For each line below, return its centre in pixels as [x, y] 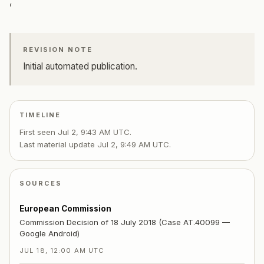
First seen [39, 132]
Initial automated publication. [80, 66]
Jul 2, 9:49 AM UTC [133, 144]
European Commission [65, 208]
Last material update [58, 144]
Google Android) [49, 234]
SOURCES [41, 183]
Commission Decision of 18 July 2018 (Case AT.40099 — [125, 222]
